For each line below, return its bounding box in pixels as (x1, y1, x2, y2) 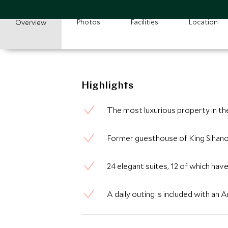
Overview (15, 18, 46, 27)
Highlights (81, 81, 133, 91)
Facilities (131, 17, 158, 26)
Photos (77, 17, 100, 26)
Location (189, 17, 218, 26)
